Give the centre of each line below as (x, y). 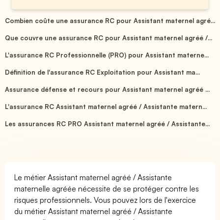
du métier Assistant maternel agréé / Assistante (94, 211)
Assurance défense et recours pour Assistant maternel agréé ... (107, 89)
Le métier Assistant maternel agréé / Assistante (93, 177)
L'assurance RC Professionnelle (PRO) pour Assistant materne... (107, 55)
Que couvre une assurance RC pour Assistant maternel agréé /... (109, 38)
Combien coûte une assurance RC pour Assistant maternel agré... (110, 20)
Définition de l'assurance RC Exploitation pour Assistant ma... (102, 72)
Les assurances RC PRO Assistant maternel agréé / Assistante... (107, 124)
